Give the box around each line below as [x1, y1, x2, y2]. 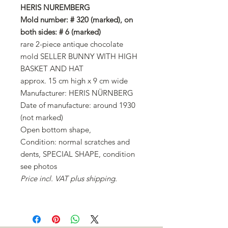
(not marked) [20, 112, 63, 123]
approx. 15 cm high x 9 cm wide [20, 76, 128, 86]
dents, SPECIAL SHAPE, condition [20, 149, 135, 159]
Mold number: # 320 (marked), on [20, 15, 133, 25]
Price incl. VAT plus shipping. [20, 174, 117, 184]
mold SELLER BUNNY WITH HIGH [20, 51, 137, 62]
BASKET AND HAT [20, 64, 83, 74]
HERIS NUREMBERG [20, 3, 90, 13]
